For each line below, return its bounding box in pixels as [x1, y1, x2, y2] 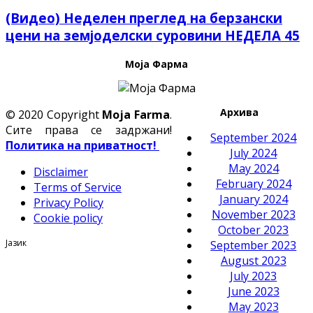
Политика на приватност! [6, 137, 156, 153]
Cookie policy [34, 210, 103, 226]
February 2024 [215, 175, 291, 191]
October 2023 [218, 221, 289, 238]
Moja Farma [102, 106, 170, 122]
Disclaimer [34, 163, 88, 180]
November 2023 [211, 206, 296, 222]
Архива [220, 105, 259, 119]
